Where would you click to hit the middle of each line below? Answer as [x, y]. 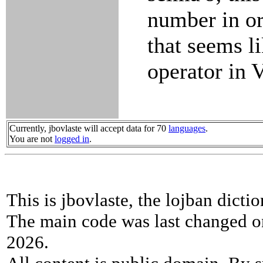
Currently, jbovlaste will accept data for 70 [89, 128]
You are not [32, 139]
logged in [72, 139]
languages [187, 128]
